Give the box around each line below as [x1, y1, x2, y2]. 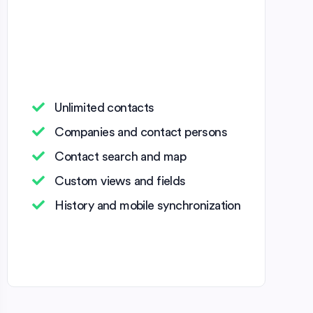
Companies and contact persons [54, 125, 228, 138]
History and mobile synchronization [54, 198, 241, 212]
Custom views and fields [54, 174, 186, 187]
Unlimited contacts [54, 101, 154, 114]
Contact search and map [54, 150, 187, 163]
